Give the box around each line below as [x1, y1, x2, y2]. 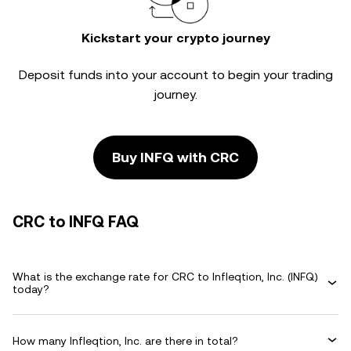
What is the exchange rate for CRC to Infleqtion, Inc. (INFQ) [13, 270, 318, 283]
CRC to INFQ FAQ [13, 212, 139, 231]
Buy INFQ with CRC [112, 149, 239, 165]
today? [13, 283, 49, 295]
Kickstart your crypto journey [81, 31, 270, 45]
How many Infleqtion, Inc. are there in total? [13, 334, 238, 347]
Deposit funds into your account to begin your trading [18, 67, 333, 82]
